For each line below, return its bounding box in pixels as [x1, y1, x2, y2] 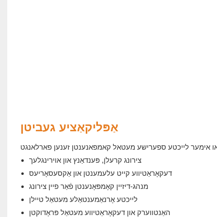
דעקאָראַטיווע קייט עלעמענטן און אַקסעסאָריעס [29, 169, 172, 177]
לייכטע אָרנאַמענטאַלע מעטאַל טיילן [29, 195, 138, 203]
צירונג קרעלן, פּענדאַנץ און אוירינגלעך [29, 155, 141, 164]
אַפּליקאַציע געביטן [20, 120, 118, 134]
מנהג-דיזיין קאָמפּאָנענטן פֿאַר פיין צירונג [29, 182, 148, 190]
